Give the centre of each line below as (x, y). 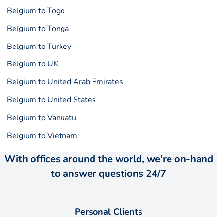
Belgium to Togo (36, 11)
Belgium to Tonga (38, 28)
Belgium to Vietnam (42, 135)
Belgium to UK (33, 64)
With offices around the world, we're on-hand (108, 159)
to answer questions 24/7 (108, 173)
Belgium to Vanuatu (42, 117)
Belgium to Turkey (39, 46)
